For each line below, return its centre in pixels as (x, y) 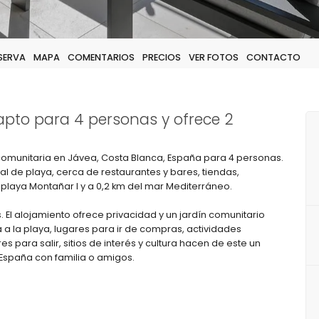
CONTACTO (273, 57)
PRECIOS (162, 57)
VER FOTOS (214, 57)
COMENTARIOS (101, 57)
